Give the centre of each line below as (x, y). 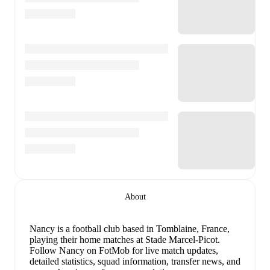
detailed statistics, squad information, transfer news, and (135, 262)
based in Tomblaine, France (174, 229)
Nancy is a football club (75, 229)
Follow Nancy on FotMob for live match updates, (124, 251)
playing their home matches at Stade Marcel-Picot (124, 240)
